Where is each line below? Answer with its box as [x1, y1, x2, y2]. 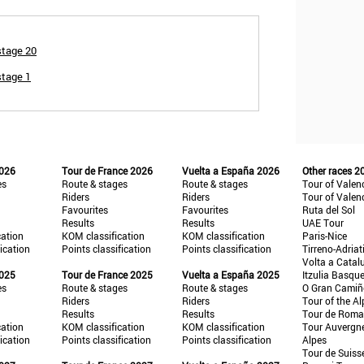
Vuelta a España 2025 [181, 268, 279, 281]
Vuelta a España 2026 [181, 164, 279, 177]
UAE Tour [302, 216, 344, 229]
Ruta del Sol [302, 203, 356, 216]
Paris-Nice [302, 229, 348, 242]
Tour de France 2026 [61, 164, 153, 177]
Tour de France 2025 [61, 268, 153, 281]
